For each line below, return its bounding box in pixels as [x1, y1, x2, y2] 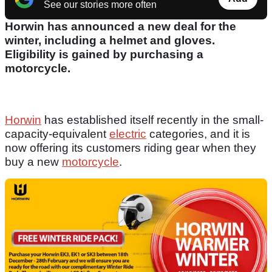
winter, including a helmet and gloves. [5, 34, 215, 47]
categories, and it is [146, 127, 250, 141]
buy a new [5, 155, 62, 169]
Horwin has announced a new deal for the [5, 20, 236, 33]
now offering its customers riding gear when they [5, 141, 256, 155]
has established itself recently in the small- [41, 114, 263, 127]
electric [109, 127, 146, 141]
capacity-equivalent [5, 127, 109, 141]
